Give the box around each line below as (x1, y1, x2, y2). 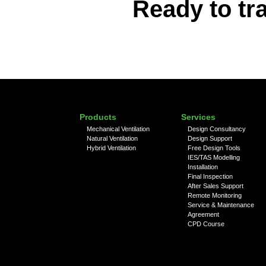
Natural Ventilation (86, 135, 138, 142)
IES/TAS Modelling (187, 154, 240, 161)
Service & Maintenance (187, 201, 254, 209)
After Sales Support (187, 182, 243, 190)
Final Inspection (187, 173, 233, 180)
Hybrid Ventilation (86, 144, 136, 152)
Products (80, 112, 117, 122)
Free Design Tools (187, 144, 240, 152)
